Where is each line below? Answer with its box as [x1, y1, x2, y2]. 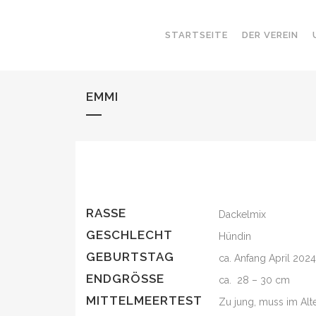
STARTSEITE [165, 30, 228, 40]
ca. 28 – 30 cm [219, 274, 291, 286]
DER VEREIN [242, 30, 298, 40]
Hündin [219, 231, 252, 242]
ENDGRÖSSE [86, 272, 157, 286]
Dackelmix [219, 209, 267, 220]
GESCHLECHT [86, 228, 173, 242]
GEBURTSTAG [86, 250, 174, 264]
